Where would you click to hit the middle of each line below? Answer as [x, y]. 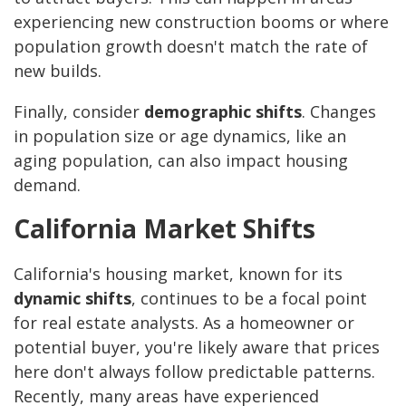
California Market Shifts [164, 229]
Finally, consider [79, 112]
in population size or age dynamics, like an [180, 136]
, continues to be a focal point [249, 299]
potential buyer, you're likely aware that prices [197, 348]
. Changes [339, 112]
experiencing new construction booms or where [201, 22]
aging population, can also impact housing [181, 161]
